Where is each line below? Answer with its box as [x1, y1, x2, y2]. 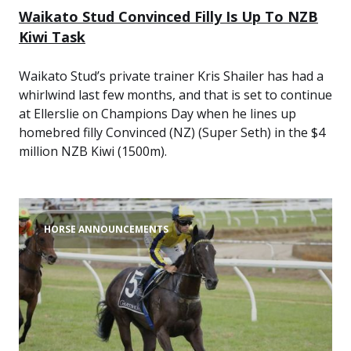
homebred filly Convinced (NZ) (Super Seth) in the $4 [19, 124, 325, 141]
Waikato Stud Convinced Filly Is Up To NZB [19, 7, 318, 26]
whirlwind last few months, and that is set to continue [19, 86, 332, 103]
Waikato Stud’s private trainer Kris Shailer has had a [19, 67, 324, 85]
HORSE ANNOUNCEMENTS [44, 223, 168, 236]
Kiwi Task [19, 27, 85, 46]
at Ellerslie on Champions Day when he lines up [19, 105, 296, 122]
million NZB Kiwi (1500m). [19, 143, 167, 160]
